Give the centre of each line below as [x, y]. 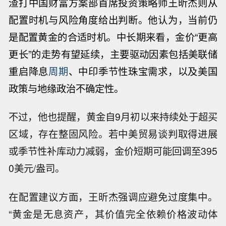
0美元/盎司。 [37, 168]
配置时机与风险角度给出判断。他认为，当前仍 [113, 19]
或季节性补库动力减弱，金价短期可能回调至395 [113, 151]
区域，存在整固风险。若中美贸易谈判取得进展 [113, 134]
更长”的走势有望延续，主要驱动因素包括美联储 [113, 54]
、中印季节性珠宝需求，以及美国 [143, 71]
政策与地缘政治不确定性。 [66, 88]
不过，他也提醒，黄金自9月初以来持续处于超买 [113, 117]
